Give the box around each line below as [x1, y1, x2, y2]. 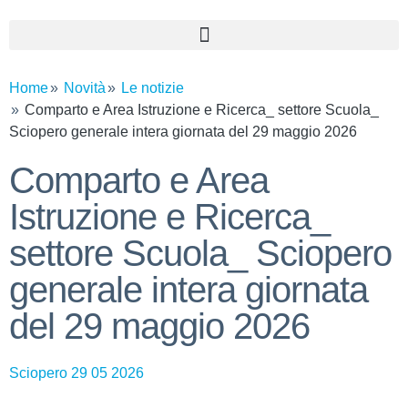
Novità [64, 80, 106, 96]
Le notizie [121, 80, 184, 96]
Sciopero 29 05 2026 [9, 365, 144, 381]
